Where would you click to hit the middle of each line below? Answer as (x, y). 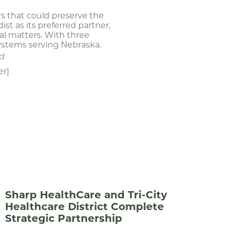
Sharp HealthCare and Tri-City (86, 195)
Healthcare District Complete (84, 207)
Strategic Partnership (63, 218)
